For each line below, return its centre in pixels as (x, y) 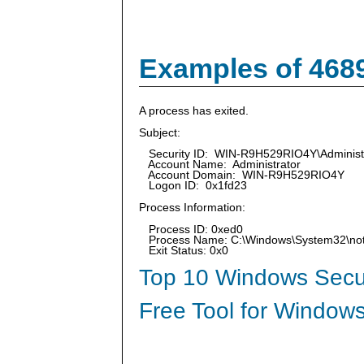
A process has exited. (194, 111)
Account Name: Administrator (220, 165)
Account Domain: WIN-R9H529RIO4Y (242, 175)
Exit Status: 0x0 (184, 250)
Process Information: (192, 207)
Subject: (160, 132)
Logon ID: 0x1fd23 (193, 186)
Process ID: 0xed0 (191, 229)
